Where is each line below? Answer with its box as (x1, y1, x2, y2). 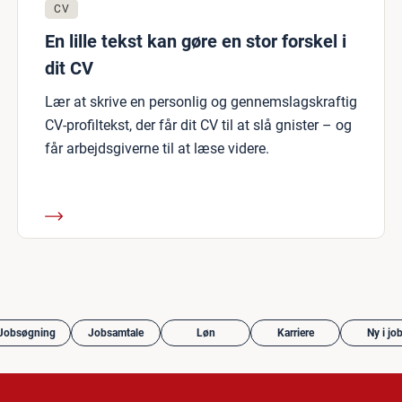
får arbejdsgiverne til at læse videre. (45, 140, 269, 157)
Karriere (276, 327, 314, 339)
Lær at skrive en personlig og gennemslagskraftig (45, 93, 357, 110)
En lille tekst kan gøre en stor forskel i (45, 31, 346, 52)
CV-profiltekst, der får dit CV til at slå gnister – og (45, 117, 352, 134)
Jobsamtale (88, 327, 144, 339)
